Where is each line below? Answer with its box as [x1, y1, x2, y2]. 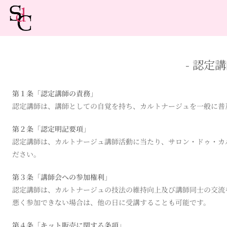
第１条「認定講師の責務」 [12, 88, 97, 98]
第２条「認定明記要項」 [12, 123, 90, 134]
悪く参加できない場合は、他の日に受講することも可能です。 [12, 197, 210, 207]
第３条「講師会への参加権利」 [12, 171, 111, 182]
